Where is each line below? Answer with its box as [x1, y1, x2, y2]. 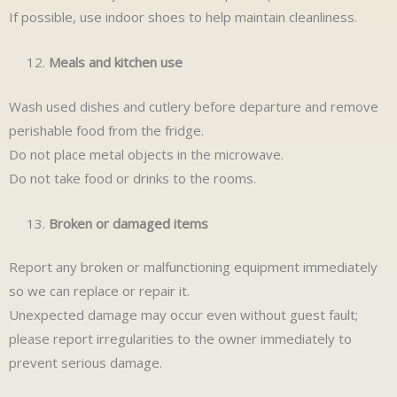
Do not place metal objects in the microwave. [9, 144, 284, 163]
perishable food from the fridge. [9, 121, 204, 139]
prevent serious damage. [9, 354, 162, 372]
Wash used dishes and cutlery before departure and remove [9, 97, 378, 115]
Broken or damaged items [49, 214, 208, 232]
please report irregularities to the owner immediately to [9, 330, 352, 348]
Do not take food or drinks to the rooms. [9, 168, 256, 187]
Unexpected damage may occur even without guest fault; [9, 306, 358, 324]
